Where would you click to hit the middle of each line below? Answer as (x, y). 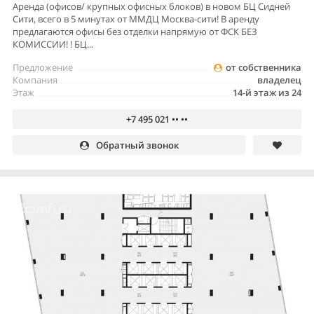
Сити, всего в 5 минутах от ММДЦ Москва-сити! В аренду (136, 19)
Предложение (43, 67)
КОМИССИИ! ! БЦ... (53, 44)
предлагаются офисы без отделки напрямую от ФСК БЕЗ (135, 31)
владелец (279, 80)
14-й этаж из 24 (267, 92)
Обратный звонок (137, 145)
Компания (35, 80)
